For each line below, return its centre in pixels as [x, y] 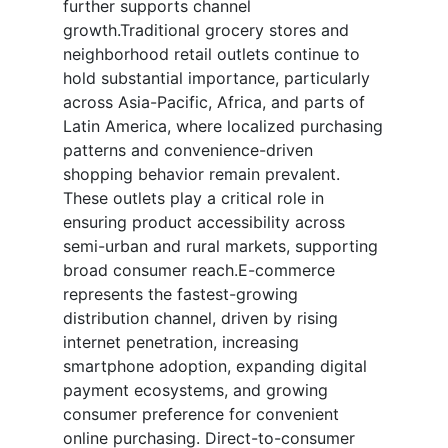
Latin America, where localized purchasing [223, 126]
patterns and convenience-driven [188, 150]
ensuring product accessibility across [204, 222]
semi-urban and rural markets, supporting [220, 246]
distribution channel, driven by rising [200, 318]
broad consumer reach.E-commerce [199, 270]
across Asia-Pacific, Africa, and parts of [214, 102]
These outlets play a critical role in [193, 198]
